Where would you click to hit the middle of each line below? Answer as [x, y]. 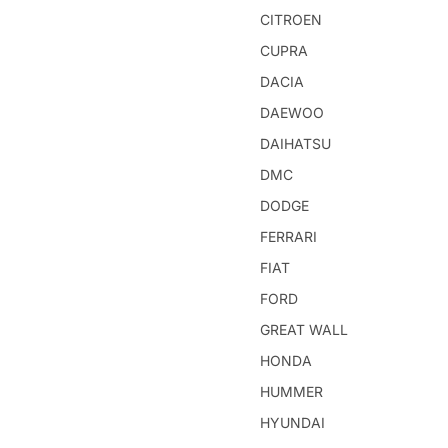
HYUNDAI [292, 422]
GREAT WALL [304, 329]
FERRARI [288, 236]
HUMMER [291, 391]
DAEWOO [292, 112]
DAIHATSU [295, 143]
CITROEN [291, 19]
